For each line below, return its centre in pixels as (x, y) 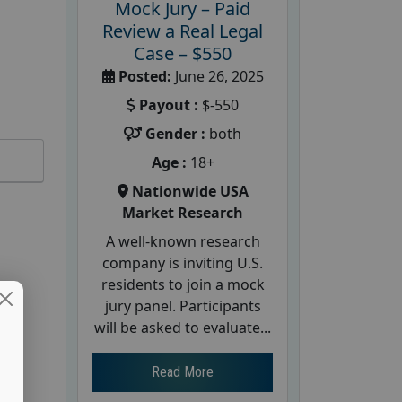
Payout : (169, 105)
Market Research (183, 212)
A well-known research (183, 241)
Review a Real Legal (183, 31)
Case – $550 (183, 53)
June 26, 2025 (217, 76)
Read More (183, 371)
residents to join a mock (183, 284)
